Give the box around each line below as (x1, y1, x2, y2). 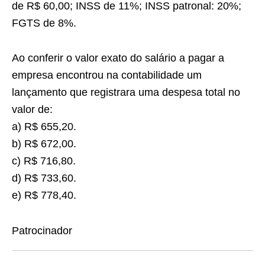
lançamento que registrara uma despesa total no (12, 86, 240, 98)
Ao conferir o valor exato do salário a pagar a (12, 52, 224, 64)
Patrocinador (12, 225, 72, 237)
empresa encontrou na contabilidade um (12, 69, 202, 81)
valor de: (12, 104, 53, 115)
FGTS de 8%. (12, 17, 76, 29)
